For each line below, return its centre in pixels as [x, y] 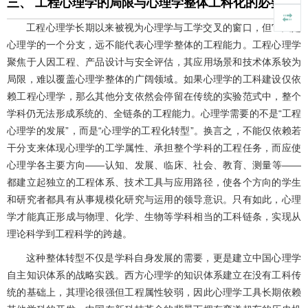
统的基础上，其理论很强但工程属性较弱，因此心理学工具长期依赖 [154, 293]
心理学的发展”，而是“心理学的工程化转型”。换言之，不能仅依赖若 [154, 131]
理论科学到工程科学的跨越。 [69, 234]
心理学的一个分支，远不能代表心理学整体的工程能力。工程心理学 [154, 45]
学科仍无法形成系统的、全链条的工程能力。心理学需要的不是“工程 [154, 114]
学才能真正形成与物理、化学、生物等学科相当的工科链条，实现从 [154, 217]
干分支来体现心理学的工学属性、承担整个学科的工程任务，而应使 [154, 148]
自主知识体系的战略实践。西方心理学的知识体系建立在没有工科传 [154, 275]
